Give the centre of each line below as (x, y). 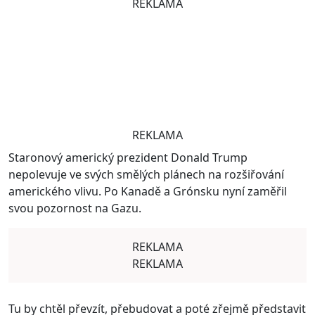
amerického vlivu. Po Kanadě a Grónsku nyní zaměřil (148, 191)
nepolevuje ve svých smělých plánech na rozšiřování (146, 174)
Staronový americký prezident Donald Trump (128, 157)
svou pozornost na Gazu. (75, 208)
